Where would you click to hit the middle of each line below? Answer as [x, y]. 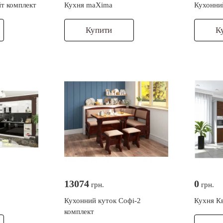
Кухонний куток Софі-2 [102, 201]
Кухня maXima [88, 5]
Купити [99, 30]
